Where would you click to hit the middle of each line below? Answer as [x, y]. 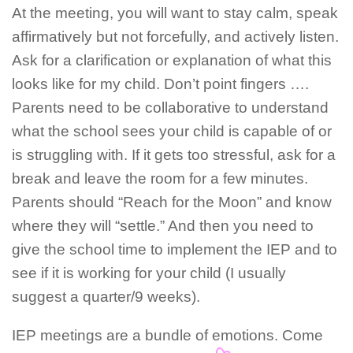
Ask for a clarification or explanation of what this [172, 61]
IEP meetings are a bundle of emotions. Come [167, 335]
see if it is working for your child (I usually [149, 273]
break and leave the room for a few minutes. [160, 179]
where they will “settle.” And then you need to [163, 226]
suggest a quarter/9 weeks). [106, 297]
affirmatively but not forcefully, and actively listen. [175, 37]
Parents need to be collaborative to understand [170, 108]
